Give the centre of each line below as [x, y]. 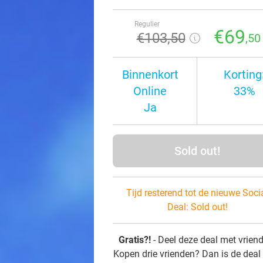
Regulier [147, 24]
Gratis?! [135, 240]
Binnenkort [150, 75]
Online [150, 91]
